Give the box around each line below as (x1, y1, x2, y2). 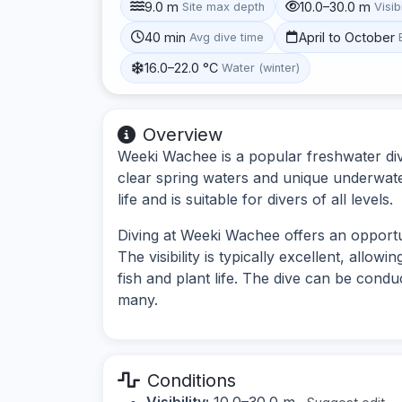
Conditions (147, 369, 236, 391)
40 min (144, 29, 187, 45)
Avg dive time (189, 30, 265, 44)
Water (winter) (222, 61, 301, 75)
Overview (143, 123, 223, 145)
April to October (299, 29, 396, 45)
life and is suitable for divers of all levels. (118, 189, 393, 208)
